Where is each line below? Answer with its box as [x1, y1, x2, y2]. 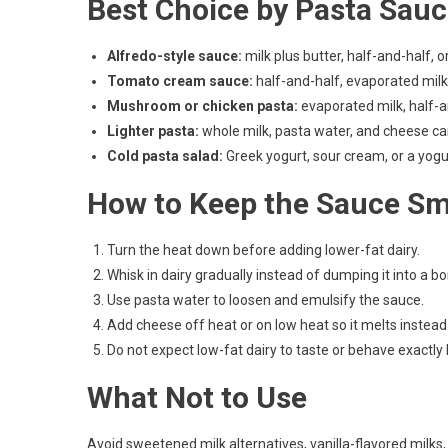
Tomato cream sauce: [107, 72, 253, 89]
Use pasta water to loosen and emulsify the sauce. [107, 291, 424, 308]
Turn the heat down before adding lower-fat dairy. [107, 241, 420, 258]
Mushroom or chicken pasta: [107, 97, 298, 114]
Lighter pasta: [107, 122, 199, 139]
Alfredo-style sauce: [107, 47, 242, 64]
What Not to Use [87, 379, 307, 415]
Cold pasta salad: [107, 147, 223, 164]
